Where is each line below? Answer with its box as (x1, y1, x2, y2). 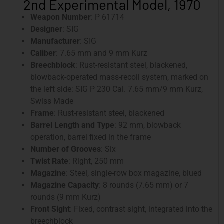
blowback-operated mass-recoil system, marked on (30, 72, 208, 82)
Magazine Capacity (30, 180, 99, 190)
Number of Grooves (30, 144, 101, 154)
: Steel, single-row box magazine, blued (66, 168, 202, 178)
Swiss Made (30, 96, 73, 106)
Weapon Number (30, 12, 91, 22)
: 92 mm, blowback (114, 120, 181, 130)
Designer (30, 24, 62, 34)
